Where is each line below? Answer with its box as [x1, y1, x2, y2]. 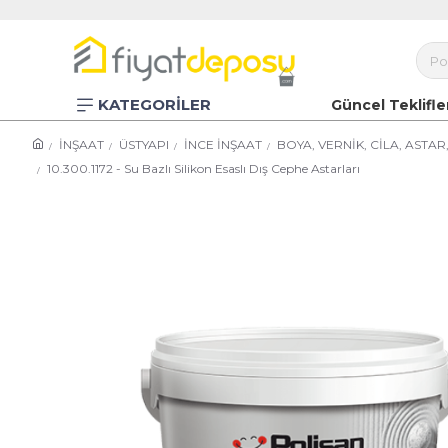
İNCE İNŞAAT [184, 137, 262, 152]
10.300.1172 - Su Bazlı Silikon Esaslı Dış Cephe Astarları [47, 161, 360, 176]
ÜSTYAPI [119, 137, 169, 152]
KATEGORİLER [98, 95, 211, 114]
